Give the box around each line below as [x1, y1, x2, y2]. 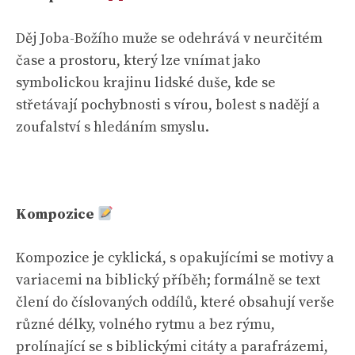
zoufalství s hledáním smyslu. [16, 118, 209, 136]
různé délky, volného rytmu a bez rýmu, [16, 315, 275, 334]
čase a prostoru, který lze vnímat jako [16, 52, 261, 70]
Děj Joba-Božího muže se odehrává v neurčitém [16, 29, 323, 48]
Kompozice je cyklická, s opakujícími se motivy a [16, 249, 334, 267]
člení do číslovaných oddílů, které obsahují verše [16, 293, 334, 311]
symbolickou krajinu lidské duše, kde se [16, 74, 276, 92]
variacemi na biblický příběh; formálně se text [16, 271, 320, 289]
